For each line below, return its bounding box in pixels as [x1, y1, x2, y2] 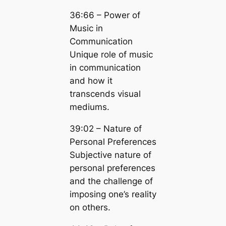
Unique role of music [69, 49, 153, 60]
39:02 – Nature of [69, 123, 142, 134]
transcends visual [69, 89, 141, 99]
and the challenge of [69, 176, 153, 186]
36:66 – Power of [69, 10, 140, 21]
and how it [69, 76, 112, 86]
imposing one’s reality [69, 189, 156, 199]
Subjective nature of [69, 149, 151, 160]
